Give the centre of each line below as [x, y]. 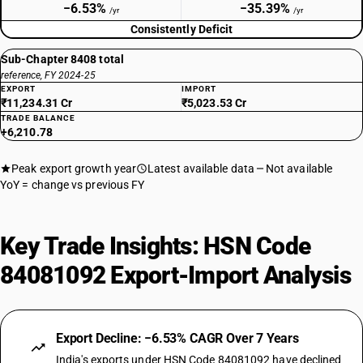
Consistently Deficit [181, 29]
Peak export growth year [74, 169]
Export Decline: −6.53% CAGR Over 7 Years [177, 338]
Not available [299, 169]
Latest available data [201, 169]
